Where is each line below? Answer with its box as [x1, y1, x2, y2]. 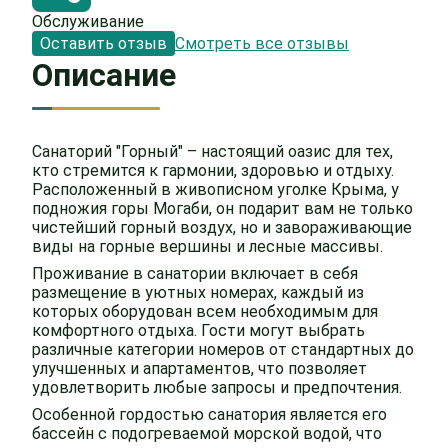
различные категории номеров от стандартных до [32, 340, 414, 359]
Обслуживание [32, 12, 144, 31]
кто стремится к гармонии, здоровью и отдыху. [32, 161, 394, 180]
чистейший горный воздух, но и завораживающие [32, 218, 412, 237]
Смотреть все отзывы [175, 34, 349, 53]
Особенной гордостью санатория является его [32, 405, 387, 424]
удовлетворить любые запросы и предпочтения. [32, 378, 402, 397]
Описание [32, 56, 176, 94]
